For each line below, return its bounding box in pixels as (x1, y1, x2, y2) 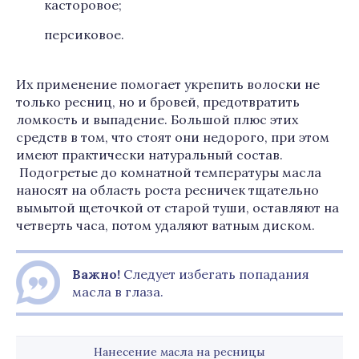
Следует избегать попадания (120, 266, 309, 282)
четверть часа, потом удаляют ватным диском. (16, 217, 315, 233)
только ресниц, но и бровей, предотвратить (16, 94, 300, 110)
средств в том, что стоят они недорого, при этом (16, 129, 329, 145)
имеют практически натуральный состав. (16, 147, 283, 163)
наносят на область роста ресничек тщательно (16, 182, 319, 198)
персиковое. (44, 26, 124, 42)
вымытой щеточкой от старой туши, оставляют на (16, 200, 339, 216)
